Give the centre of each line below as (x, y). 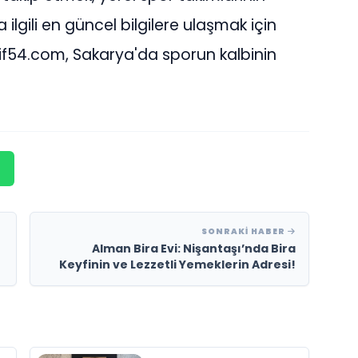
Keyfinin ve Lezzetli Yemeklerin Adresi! (178, 265)
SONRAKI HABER (245, 232)
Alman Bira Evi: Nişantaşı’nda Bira (194, 249)
